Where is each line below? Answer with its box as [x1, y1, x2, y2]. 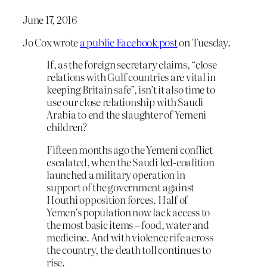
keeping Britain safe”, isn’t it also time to [46, 82, 215, 97]
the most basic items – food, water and [46, 217, 209, 232]
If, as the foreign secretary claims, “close [46, 57, 217, 72]
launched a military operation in [46, 167, 185, 182]
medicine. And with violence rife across [46, 229, 213, 245]
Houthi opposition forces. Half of [46, 192, 188, 207]
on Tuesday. [177, 34, 231, 49]
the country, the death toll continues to [46, 242, 211, 257]
